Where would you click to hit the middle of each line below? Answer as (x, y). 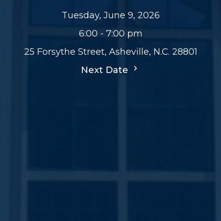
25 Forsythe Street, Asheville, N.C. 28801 (110, 52)
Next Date (106, 70)
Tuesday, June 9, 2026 (110, 15)
